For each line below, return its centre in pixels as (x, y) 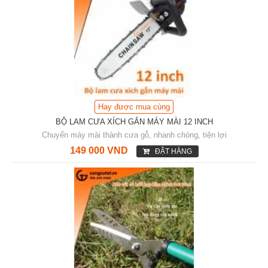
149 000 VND (99, 150)
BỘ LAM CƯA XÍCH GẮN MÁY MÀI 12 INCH (134, 121)
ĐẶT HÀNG (173, 151)
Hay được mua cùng (134, 106)
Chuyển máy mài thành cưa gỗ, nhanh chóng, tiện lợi (134, 135)
